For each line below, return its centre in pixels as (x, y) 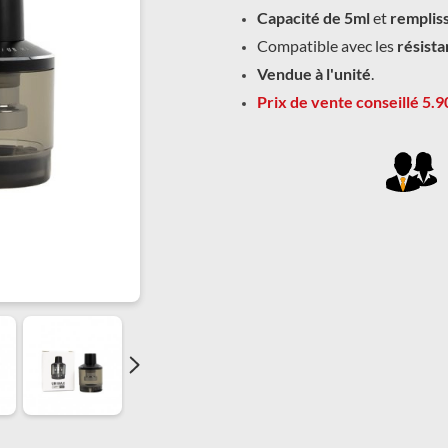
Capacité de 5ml (313, 18)
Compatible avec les (325, 46)
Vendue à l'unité (313, 74)
